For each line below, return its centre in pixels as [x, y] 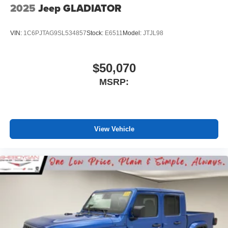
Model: [133, 33]
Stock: [96, 33]
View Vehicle [114, 129]
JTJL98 [153, 33]
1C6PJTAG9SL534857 [55, 33]
